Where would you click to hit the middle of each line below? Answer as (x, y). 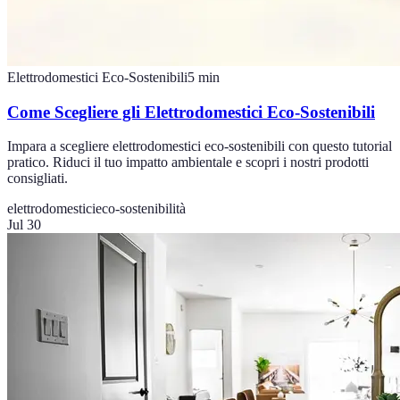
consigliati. (37, 179)
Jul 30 (24, 225)
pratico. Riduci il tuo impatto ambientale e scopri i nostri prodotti (188, 162)
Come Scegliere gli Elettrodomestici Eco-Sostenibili (191, 112)
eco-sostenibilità (141, 209)
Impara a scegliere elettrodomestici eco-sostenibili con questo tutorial (200, 146)
